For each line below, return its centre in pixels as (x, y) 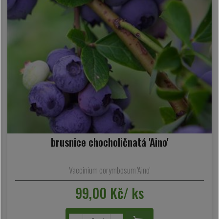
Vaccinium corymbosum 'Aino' (109, 170)
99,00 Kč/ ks (109, 193)
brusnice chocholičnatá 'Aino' (109, 142)
